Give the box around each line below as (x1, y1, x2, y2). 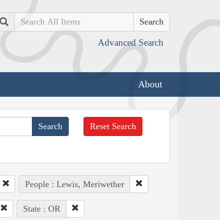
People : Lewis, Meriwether (25, 179, 124, 189)
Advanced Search (98, 37, 164, 48)
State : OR (23, 203, 60, 214)
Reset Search (90, 121, 137, 131)
